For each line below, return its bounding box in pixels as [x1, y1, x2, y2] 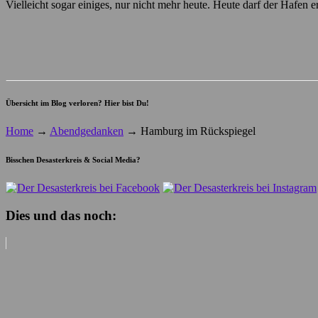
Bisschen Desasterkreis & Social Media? [6, 155, 141, 165]
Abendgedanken [50, 125, 124, 138]
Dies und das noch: [6, 207, 116, 223]
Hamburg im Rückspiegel [138, 125, 256, 138]
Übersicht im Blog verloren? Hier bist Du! [6, 99, 149, 108]
